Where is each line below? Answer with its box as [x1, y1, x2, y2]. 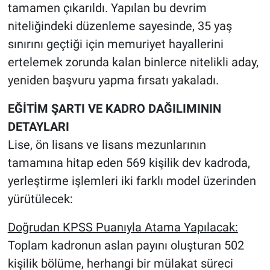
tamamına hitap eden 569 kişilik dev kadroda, [7, 155, 250, 171]
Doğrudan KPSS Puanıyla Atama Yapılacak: [7, 220, 238, 235]
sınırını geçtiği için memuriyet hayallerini [7, 37, 224, 52]
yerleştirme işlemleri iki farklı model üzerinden [7, 174, 256, 189]
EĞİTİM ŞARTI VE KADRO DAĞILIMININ [7, 101, 221, 116]
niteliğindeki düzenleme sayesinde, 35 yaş [7, 19, 232, 34]
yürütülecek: [7, 192, 73, 207]
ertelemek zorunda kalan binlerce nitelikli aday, [7, 55, 259, 70]
